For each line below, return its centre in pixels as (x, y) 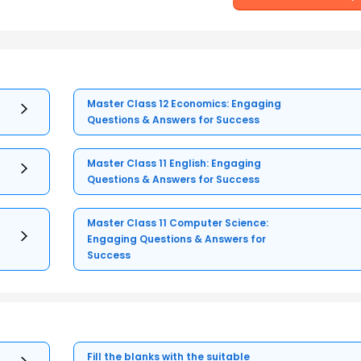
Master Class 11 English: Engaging (174, 163)
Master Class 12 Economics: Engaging (185, 103)
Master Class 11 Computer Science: (178, 222)
